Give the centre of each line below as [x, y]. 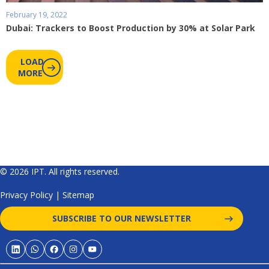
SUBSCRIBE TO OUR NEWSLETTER [122, 218]
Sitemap [78, 195]
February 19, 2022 [37, 15]
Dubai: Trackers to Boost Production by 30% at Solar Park [131, 28]
